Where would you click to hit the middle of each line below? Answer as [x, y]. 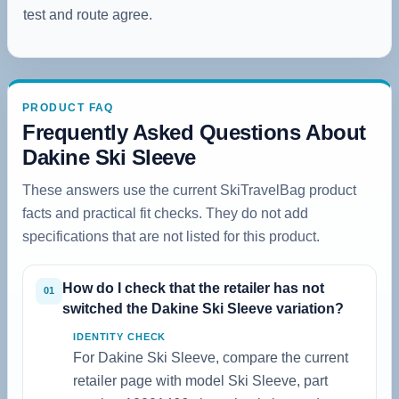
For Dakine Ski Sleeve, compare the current [211, 357]
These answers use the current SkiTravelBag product [189, 190]
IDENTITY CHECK [120, 336]
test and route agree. [88, 14]
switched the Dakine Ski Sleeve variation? [203, 308]
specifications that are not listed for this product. [171, 236]
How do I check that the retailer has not [193, 288]
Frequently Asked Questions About [194, 132]
